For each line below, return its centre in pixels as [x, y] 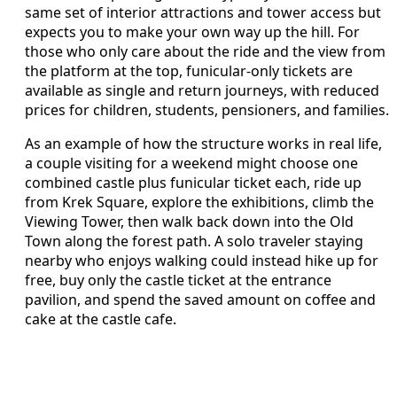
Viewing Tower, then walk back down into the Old [189, 221]
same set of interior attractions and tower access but [203, 12]
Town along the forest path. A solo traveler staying [194, 241]
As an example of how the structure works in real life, [203, 143]
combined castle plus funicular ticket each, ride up [193, 182]
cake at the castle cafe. [101, 319]
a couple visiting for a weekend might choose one [191, 163]
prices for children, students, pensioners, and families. [207, 109]
